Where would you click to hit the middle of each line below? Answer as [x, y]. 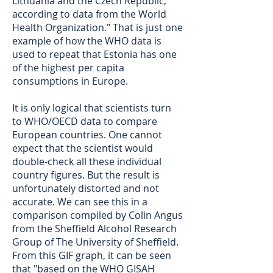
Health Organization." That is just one [97, 27]
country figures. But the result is [86, 175]
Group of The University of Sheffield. [95, 242]
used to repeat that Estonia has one [94, 54]
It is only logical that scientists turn [92, 108]
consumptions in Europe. [70, 81]
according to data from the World [89, 14]
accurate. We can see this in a [80, 202]
